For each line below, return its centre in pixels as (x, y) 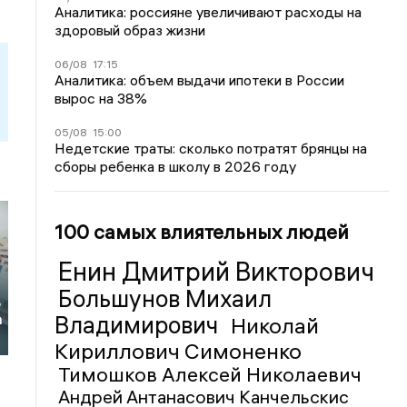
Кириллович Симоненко (179, 351)
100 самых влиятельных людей (202, 232)
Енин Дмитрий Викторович (217, 272)
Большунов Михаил (165, 299)
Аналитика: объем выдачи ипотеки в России (200, 80)
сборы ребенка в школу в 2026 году (176, 166)
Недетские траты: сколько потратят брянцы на (211, 148)
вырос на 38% (101, 98)
